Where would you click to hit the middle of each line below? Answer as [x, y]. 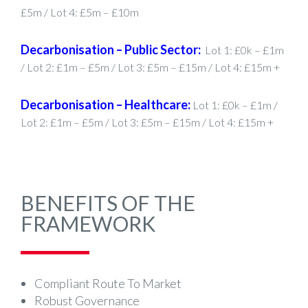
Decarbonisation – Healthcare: [106, 105]
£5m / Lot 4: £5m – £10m [80, 12]
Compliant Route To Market [108, 284]
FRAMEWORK [88, 224]
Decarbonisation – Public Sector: [111, 50]
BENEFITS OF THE [108, 203]
